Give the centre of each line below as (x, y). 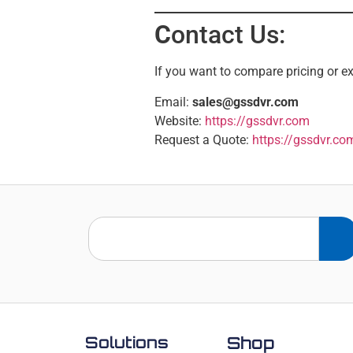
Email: (173, 102)
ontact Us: (228, 35)
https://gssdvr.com (257, 121)
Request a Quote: (203, 139)
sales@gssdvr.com (245, 102)
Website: (180, 121)
